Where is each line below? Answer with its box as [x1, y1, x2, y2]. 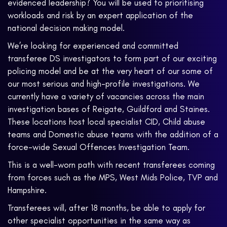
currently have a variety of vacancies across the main [8, 91, 204, 102]
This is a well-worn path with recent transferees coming [8, 160, 215, 170]
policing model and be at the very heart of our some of [8, 66, 213, 77]
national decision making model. [8, 23, 125, 33]
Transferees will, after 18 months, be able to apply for [8, 203, 205, 213]
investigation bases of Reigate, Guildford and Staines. [8, 104, 210, 115]
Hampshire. [8, 185, 47, 196]
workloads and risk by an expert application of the [8, 10, 193, 21]
